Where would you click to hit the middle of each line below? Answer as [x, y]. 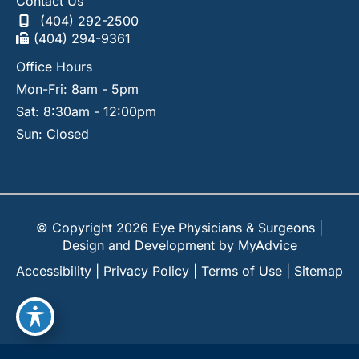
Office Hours [54, 67]
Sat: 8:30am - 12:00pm [86, 112]
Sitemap [319, 271]
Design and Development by [150, 246]
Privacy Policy [146, 271]
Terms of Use [242, 271]
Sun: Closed [52, 134]
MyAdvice [267, 246]
